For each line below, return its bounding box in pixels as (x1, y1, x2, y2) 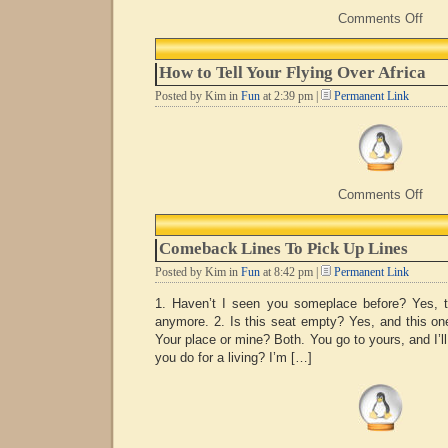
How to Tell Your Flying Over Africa (159, 63, 426, 82)
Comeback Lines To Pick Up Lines (159, 239, 408, 258)
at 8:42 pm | (260, 265, 321, 279)
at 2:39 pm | (260, 89, 321, 103)
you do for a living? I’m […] (155, 350, 312, 365)
